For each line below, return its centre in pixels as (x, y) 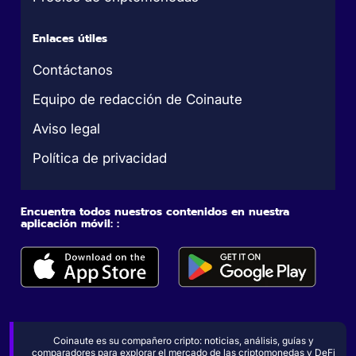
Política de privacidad (100, 158)
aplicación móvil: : (70, 224)
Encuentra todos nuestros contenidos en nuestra (155, 212)
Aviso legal (67, 129)
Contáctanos (73, 70)
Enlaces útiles (70, 39)
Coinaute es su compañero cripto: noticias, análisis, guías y (183, 341)
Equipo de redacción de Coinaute (138, 99)
